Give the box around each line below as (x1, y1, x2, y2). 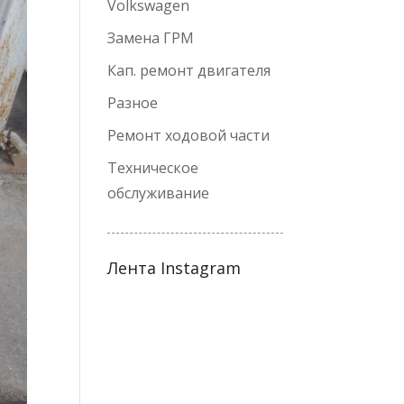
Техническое (107, 158, 199, 178)
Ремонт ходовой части (107, 125, 271, 145)
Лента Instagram (107, 257, 242, 279)
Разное (107, 93, 159, 113)
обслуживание (107, 183, 210, 203)
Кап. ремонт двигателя (107, 60, 271, 80)
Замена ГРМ (107, 28, 195, 48)
